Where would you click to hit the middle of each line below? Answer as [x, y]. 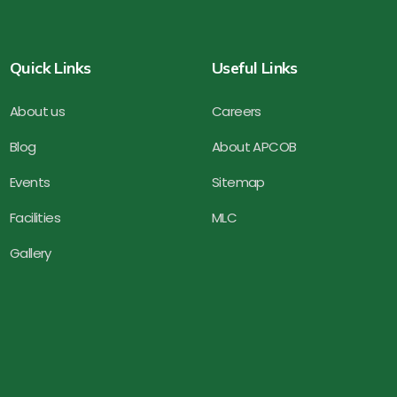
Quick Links [51, 67]
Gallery [31, 253]
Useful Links [255, 67]
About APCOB [254, 146]
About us [38, 111]
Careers [237, 111]
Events [30, 182]
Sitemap [238, 182]
